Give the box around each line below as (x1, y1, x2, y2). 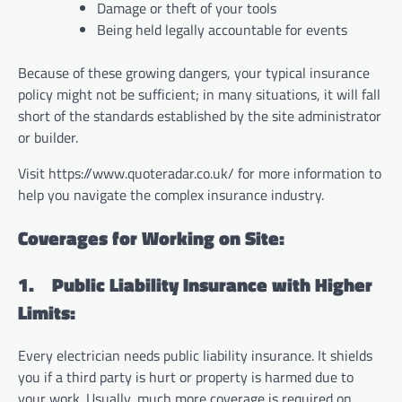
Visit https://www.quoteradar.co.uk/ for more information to (18, 162, 381, 185)
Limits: (18, 297, 75, 327)
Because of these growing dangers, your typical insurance (18, 62, 370, 84)
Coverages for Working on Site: (18, 223, 284, 252)
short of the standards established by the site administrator (18, 105, 381, 127)
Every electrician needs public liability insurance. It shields (18, 345, 372, 367)
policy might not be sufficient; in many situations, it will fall (18, 83, 380, 106)
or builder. (18, 127, 78, 149)
